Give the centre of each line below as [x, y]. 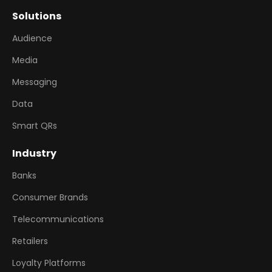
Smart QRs [35, 125]
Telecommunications [58, 219]
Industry [34, 153]
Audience [32, 38]
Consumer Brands [50, 197]
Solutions [37, 16]
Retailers [30, 241]
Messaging [35, 82]
